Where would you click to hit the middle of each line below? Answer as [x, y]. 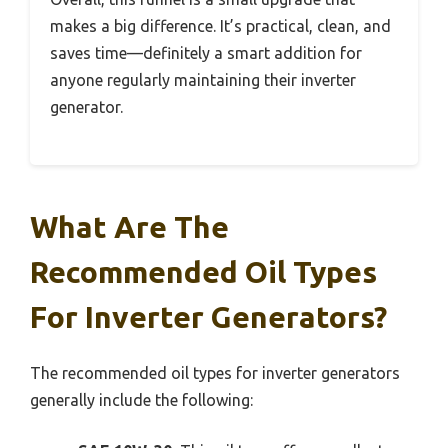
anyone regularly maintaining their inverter [203, 80]
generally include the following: [141, 400]
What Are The [129, 227]
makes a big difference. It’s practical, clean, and [220, 26]
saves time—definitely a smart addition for [206, 53]
